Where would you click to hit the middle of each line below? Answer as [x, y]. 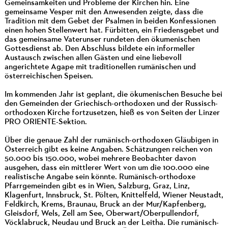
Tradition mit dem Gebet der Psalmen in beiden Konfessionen [110, 21]
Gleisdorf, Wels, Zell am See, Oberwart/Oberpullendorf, [102, 213]
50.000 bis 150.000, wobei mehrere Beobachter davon [100, 159]
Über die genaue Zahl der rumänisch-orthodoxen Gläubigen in [111, 140]
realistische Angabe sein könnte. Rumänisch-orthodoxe [100, 177]
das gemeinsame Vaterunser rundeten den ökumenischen [102, 39]
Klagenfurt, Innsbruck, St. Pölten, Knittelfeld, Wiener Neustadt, [114, 195]
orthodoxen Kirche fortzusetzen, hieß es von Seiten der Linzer [112, 113]
